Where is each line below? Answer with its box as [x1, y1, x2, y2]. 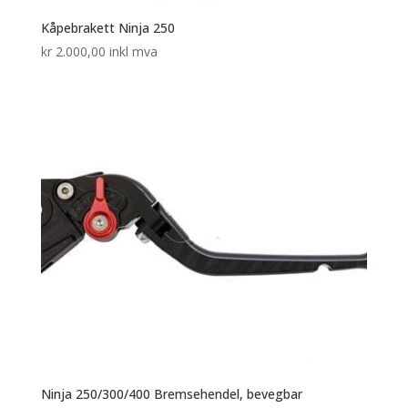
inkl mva [108, 42, 158, 60]
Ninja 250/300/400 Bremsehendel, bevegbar [40, 384, 302, 403]
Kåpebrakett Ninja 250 [40, 18, 175, 36]
